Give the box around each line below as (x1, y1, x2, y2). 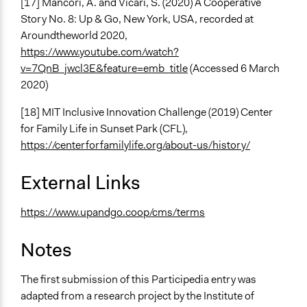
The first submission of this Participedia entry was (21, 272, 256, 287)
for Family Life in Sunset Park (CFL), (21, 121, 188, 136)
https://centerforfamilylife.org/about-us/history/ (21, 138, 250, 153)
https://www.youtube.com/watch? (21, 45, 179, 60)
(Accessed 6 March (188, 61, 280, 76)
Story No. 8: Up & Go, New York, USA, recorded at (21, 12, 254, 27)
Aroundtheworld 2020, (21, 28, 127, 43)
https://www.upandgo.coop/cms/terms (21, 205, 205, 220)
